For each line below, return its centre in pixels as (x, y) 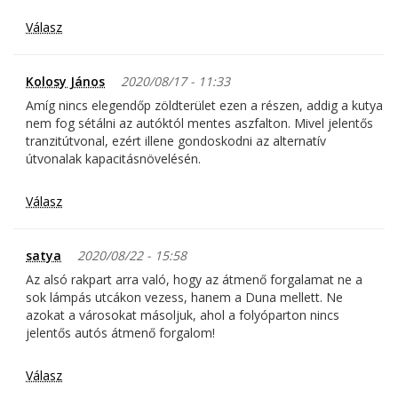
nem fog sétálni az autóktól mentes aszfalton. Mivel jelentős (199, 123)
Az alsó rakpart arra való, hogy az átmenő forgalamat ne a (194, 280)
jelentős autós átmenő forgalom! (120, 333)
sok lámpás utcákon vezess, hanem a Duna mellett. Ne (184, 298)
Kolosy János (65, 82)
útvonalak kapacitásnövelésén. (113, 159)
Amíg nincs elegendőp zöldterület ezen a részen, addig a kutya (204, 106)
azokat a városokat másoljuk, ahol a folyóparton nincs (183, 315)
